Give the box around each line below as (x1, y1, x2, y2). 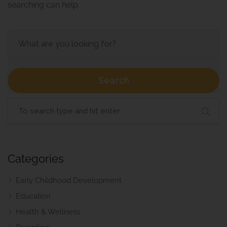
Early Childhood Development (16, 175, 122, 185)
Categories (8, 152, 64, 165)
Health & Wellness (16, 207, 80, 216)
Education (16, 191, 51, 201)
